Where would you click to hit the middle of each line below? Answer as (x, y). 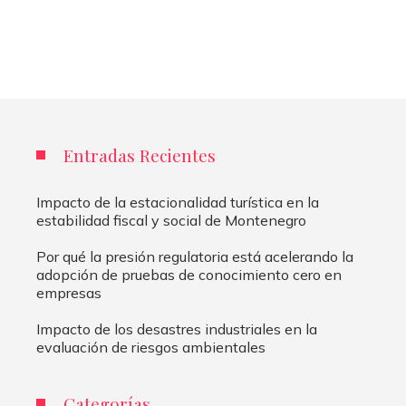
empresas (69, 293)
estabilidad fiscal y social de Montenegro (171, 221)
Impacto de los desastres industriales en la (177, 329)
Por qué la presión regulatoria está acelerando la (195, 257)
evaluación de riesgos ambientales (151, 348)
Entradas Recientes (140, 155)
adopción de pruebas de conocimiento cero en (189, 275)
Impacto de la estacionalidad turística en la (178, 203)
